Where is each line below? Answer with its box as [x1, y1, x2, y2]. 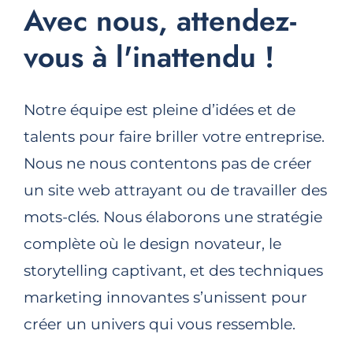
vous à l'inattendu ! [23, 35, 274, 78]
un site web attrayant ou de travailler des [23, 180, 327, 199]
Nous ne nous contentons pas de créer [23, 154, 312, 173]
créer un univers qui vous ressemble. [23, 314, 295, 333]
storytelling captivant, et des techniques [23, 261, 323, 280]
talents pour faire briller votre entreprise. [23, 127, 325, 146]
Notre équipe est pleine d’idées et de [23, 100, 295, 119]
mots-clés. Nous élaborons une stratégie [23, 207, 322, 226]
